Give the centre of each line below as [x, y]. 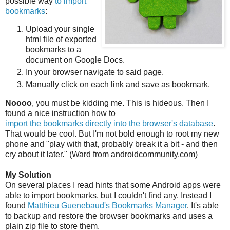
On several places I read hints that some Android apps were [113, 185]
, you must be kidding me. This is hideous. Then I [120, 103]
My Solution [28, 175]
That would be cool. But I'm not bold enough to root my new [112, 134]
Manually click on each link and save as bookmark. [118, 85]
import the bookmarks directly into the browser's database [109, 124]
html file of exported [61, 40]
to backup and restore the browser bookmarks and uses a [109, 216]
